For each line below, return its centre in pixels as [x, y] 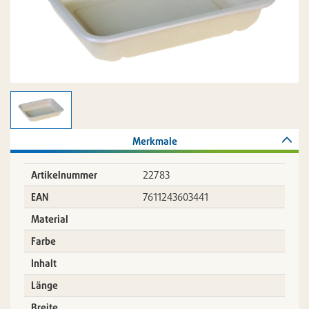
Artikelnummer [64, 175]
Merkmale [154, 141]
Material [50, 219]
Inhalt [44, 263]
